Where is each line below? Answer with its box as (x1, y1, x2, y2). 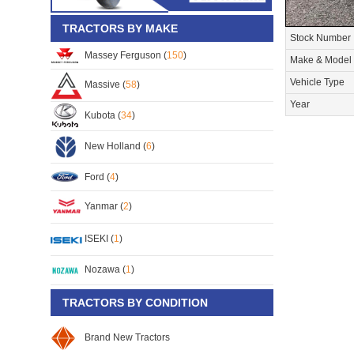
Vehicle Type (289, 76, 345, 88)
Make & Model (289, 54, 352, 66)
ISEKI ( (82, 232, 114, 244)
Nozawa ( (82, 263, 126, 275)
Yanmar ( (82, 200, 123, 212)
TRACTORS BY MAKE (62, 21, 178, 35)
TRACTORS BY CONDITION (62, 296, 208, 309)
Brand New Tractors (82, 331, 170, 343)
